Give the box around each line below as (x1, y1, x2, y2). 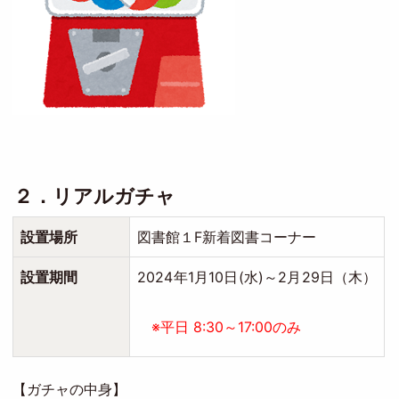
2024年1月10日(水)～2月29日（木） (137, 268, 378, 286)
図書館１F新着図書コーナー (137, 228, 317, 246)
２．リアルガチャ (12, 184, 175, 208)
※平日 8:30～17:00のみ (137, 318, 302, 336)
